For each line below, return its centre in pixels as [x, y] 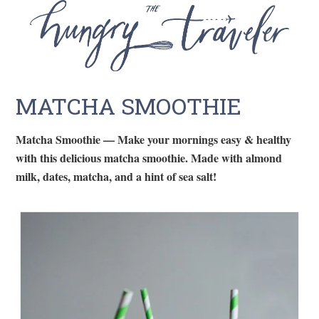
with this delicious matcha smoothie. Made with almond [149, 157]
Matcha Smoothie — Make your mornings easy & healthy [154, 139]
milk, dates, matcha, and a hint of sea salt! [116, 176]
